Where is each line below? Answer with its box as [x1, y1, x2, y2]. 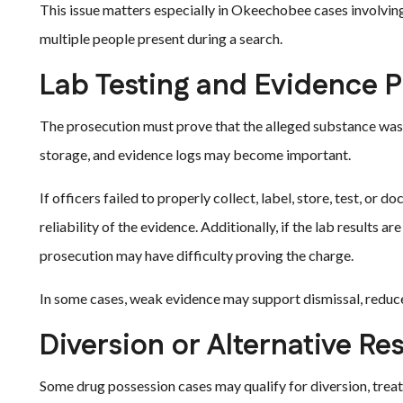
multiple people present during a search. [40, 30, 282, 47]
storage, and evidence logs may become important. [40, 146, 351, 163]
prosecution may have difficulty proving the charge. [40, 246, 354, 264]
